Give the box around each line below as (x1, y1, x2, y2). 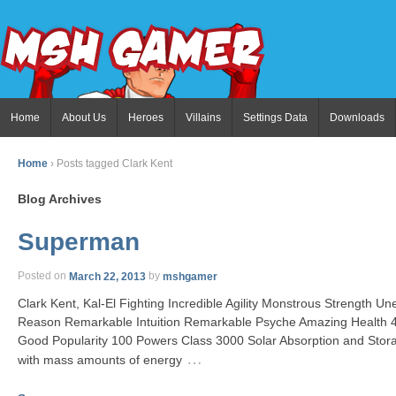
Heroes (128, 111, 164, 124)
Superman (18, 228, 140, 256)
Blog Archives (18, 192, 102, 207)
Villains (186, 111, 221, 124)
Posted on (18, 270, 66, 283)
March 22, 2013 (69, 270, 146, 283)
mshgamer (163, 270, 217, 283)
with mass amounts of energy (18, 353, 182, 368)
